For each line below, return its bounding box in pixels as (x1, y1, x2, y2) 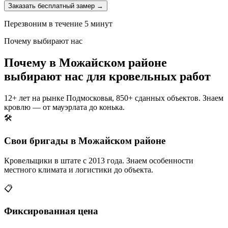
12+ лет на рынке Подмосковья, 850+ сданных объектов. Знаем (4, 94, 223, 103)
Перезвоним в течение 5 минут (4, 19, 112, 28)
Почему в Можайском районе (4, 56, 167, 70)
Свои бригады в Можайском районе (4, 135, 165, 146)
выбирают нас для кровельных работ (4, 70, 211, 83)
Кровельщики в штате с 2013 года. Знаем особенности (4, 156, 193, 165)
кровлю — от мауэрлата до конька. (4, 103, 125, 112)
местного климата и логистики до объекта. (4, 165, 153, 174)
